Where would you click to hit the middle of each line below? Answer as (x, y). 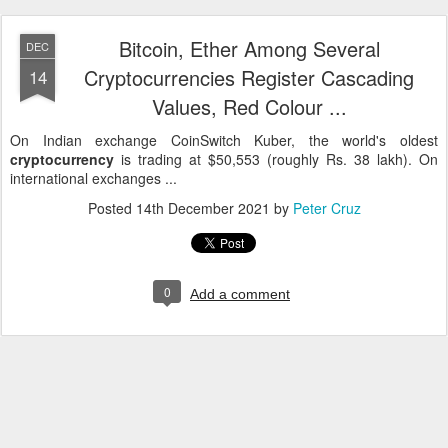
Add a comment (240, 294)
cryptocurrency (62, 159)
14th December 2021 (202, 208)
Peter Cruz (326, 208)
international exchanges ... (93, 178)
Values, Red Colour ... (249, 106)
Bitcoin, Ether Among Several (249, 48)
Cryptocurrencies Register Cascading (249, 77)
